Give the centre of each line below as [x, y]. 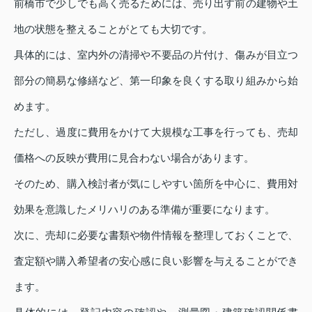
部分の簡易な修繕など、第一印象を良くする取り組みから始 [156, 80]
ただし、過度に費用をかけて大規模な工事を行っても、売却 [156, 132]
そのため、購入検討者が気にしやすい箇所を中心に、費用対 [156, 183]
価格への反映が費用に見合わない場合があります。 [134, 157]
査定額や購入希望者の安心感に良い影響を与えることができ [156, 260]
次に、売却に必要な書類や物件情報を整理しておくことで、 [156, 235]
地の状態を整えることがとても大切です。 [113, 29]
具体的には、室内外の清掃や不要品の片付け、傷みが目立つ [156, 54]
